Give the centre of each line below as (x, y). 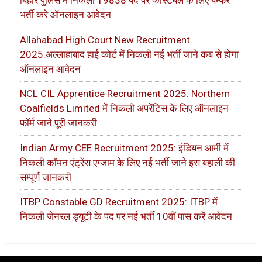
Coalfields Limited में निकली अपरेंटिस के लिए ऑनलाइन (124, 108)
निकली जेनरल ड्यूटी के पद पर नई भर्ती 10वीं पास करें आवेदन (126, 217)
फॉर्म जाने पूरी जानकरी (58, 123)
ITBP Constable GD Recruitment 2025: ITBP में (119, 202)
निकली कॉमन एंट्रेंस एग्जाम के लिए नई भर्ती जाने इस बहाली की (127, 162)
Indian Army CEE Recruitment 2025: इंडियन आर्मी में (124, 148)
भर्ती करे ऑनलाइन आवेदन (65, 15)
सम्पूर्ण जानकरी (46, 177)
